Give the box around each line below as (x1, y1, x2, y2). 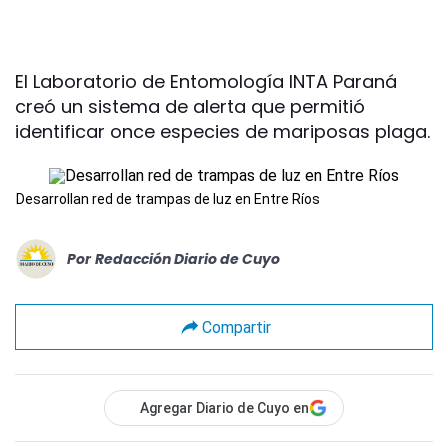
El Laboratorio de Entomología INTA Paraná (15, 69, 397, 94)
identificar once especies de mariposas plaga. (15, 119, 430, 144)
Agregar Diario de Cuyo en (140, 400, 309, 416)
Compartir (201, 317, 271, 337)
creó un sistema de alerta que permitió (15, 94, 365, 119)
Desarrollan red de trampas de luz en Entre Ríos (16, 191, 320, 207)
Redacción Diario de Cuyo (95, 248, 280, 269)
